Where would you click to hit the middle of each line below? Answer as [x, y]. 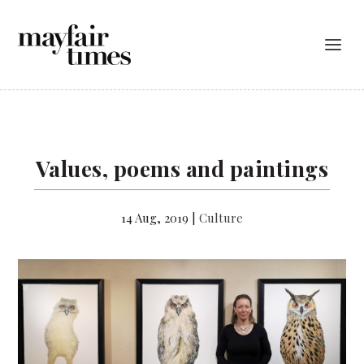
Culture [221, 218]
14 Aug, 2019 [155, 218]
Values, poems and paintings [182, 168]
